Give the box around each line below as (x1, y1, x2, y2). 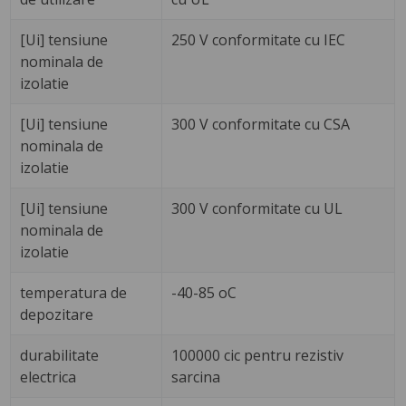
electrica (20, 367, 77, 388)
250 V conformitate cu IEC (171, 30, 346, 51)
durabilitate (20, 345, 100, 366)
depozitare (20, 304, 94, 325)
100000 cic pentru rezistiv (171, 345, 344, 366)
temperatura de (20, 283, 128, 304)
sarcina (171, 367, 221, 388)
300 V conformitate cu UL (171, 198, 343, 219)
